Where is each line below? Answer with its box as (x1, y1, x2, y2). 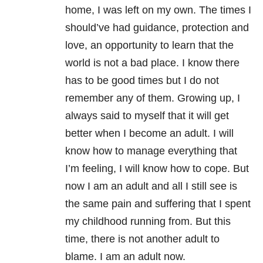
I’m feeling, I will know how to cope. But (65, 162, 249, 174)
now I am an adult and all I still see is (65, 180, 237, 192)
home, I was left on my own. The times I (65, 4, 251, 16)
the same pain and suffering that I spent (65, 197, 251, 210)
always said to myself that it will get (65, 109, 229, 122)
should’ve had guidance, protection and (65, 21, 249, 33)
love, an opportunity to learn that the (65, 39, 234, 51)
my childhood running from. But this (65, 215, 231, 227)
